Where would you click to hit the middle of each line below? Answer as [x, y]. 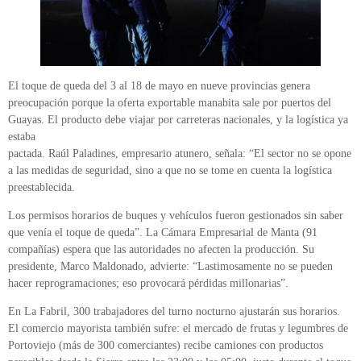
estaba [22, 136]
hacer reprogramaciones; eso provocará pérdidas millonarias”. [148, 283]
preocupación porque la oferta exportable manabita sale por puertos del [170, 102]
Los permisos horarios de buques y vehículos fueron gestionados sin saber [176, 215]
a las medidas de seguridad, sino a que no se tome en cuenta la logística [170, 170]
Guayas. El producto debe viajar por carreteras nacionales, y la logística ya [178, 119]
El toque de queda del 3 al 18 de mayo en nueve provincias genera [159, 85]
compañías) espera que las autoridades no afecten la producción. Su [161, 249]
